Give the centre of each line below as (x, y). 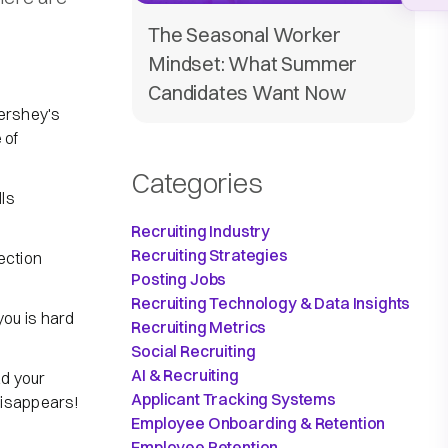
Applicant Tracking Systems (234, 399)
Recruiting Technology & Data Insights (271, 303)
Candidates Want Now (247, 93)
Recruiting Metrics (199, 327)
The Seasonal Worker (244, 35)
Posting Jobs (179, 279)
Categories (197, 183)
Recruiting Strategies (209, 255)
